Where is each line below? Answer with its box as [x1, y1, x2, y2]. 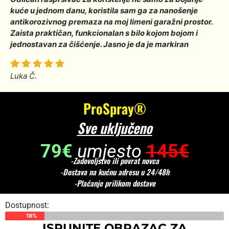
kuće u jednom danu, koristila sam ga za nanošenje [10, 6, 198, 16]
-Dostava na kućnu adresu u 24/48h [60, 166, 169, 178]
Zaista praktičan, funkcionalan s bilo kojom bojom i [10, 28, 198, 38]
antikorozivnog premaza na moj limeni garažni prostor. [10, 17, 213, 27]
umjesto [77, 141, 146, 163]
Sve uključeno [77, 118, 152, 139]
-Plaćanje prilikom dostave [74, 177, 155, 189]
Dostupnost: [5, 200, 49, 211]
